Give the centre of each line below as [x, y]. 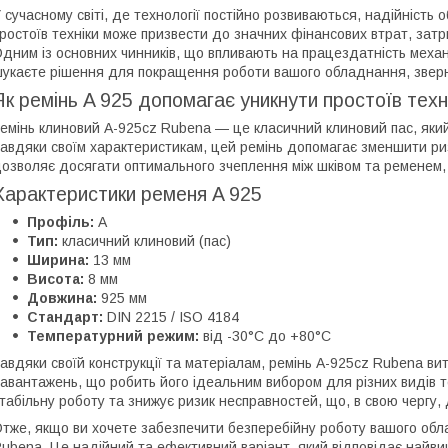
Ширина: [58, 259]
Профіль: [60, 221]
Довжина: [62, 297]
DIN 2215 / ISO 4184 [171, 316]
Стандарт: [65, 316]
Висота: [55, 278]
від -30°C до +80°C [265, 335]
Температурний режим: [113, 335]
